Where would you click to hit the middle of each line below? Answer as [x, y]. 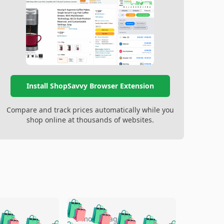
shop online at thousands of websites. [90, 120]
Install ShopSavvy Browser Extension [90, 86]
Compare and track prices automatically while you [90, 110]
